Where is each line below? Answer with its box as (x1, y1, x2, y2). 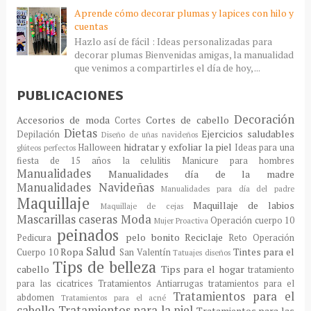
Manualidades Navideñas (16, 179, 154, 195)
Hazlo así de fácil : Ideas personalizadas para (74, 34, 274, 48)
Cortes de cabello (146, 112, 229, 126)
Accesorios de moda (16, 112, 110, 126)
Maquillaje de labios (192, 198, 295, 212)
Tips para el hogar (160, 262, 245, 276)
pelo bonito (125, 230, 180, 244)
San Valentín (119, 246, 171, 258)
